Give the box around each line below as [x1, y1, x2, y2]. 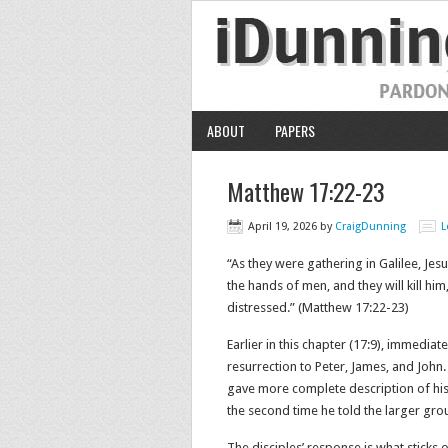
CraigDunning [335, 220, 406, 233]
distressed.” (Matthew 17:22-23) [227, 300, 409, 315]
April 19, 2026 [248, 220, 317, 233]
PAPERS [275, 120, 315, 141]
